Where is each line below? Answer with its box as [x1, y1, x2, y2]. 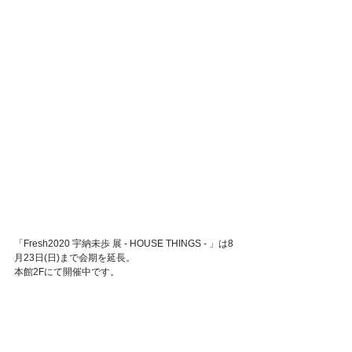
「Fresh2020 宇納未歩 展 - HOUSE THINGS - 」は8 [14, 237, 233, 249]
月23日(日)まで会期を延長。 [14, 251, 135, 263]
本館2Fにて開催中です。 [14, 266, 119, 277]
